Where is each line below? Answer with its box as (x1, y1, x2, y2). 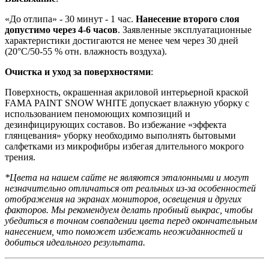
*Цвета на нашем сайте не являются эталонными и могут (5, 172, 249, 183)
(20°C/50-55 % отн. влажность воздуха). (5, 46, 167, 56)
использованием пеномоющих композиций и (5, 108, 190, 119)
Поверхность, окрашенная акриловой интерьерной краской (5, 86, 249, 97)
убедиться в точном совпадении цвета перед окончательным (5, 215, 257, 226)
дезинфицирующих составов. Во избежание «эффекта (5, 119, 226, 130)
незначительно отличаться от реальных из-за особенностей (5, 183, 256, 193)
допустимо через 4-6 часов (5, 24, 118, 35)
